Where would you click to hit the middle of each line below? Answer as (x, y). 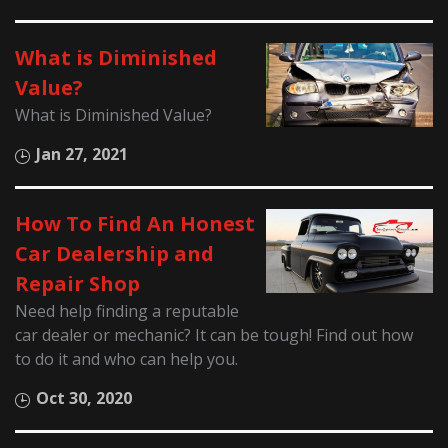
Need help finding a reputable (127, 311)
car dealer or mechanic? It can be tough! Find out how (214, 335)
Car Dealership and (115, 254)
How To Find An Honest (135, 224)
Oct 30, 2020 (84, 398)
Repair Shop (78, 284)
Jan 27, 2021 (82, 154)
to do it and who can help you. (127, 359)
